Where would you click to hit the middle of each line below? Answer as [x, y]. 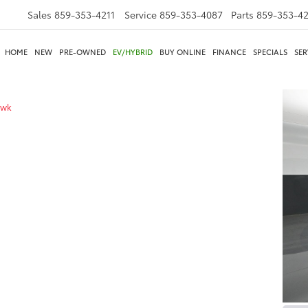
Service [141, 14]
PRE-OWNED [82, 52]
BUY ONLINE [183, 52]
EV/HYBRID [133, 52]
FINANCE [229, 52]
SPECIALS [270, 52]
